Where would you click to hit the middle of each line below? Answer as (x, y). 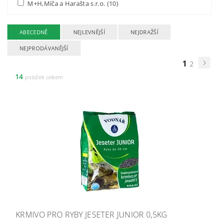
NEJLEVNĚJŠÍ (89, 32)
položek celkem (43, 77)
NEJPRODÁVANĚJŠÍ (44, 48)
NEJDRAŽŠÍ (144, 32)
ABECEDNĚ (34, 32)
